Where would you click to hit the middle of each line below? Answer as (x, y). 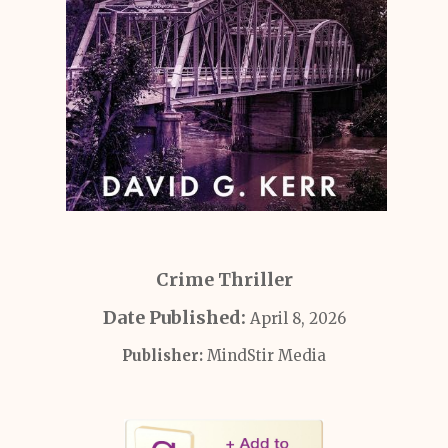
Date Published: (176, 317)
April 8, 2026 (297, 318)
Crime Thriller (224, 279)
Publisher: (162, 355)
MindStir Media (264, 355)
